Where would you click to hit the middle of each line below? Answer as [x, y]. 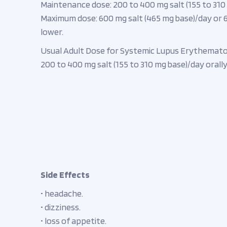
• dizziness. [61, 207]
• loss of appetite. [73, 221]
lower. [52, 32]
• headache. [62, 193]
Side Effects [65, 175]
